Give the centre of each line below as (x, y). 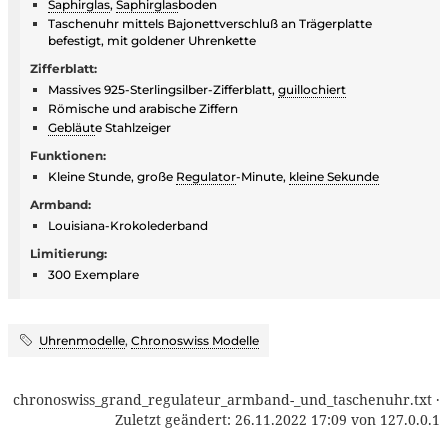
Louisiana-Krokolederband (128, 225)
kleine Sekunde (334, 176)
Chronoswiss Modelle (195, 340)
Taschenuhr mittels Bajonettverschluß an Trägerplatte (210, 23)
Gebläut (71, 127)
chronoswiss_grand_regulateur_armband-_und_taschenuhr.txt (222, 399)
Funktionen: (68, 155)
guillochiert (312, 89)
